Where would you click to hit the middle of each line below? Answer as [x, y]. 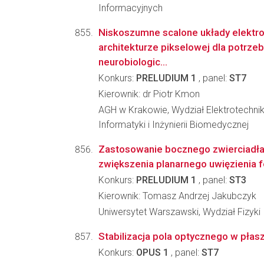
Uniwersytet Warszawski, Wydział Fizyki [179, 212]
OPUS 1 [152, 253]
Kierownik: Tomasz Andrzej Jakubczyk [177, 196]
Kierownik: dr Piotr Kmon [149, 94]
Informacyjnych [131, 8]
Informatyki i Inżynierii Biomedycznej [174, 125]
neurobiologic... [133, 62]
